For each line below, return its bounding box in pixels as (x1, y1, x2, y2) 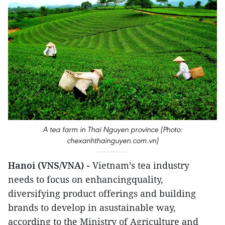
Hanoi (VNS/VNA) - (8, 159, 92, 171)
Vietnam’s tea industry (92, 159, 189, 171)
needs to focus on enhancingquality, (8, 173, 163, 185)
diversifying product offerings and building (8, 187, 196, 199)
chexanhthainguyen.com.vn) (66, 135, 159, 145)
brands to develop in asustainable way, (8, 201, 176, 213)
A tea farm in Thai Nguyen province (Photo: (43, 124, 182, 134)
